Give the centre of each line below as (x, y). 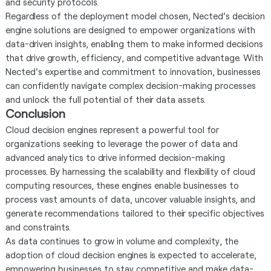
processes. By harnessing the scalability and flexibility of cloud (130, 171)
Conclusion (35, 113)
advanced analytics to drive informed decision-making (115, 157)
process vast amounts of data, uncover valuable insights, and (130, 199)
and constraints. (38, 227)
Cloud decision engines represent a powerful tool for (112, 129)
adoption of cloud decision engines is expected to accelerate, (131, 254)
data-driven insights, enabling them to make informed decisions (134, 43)
